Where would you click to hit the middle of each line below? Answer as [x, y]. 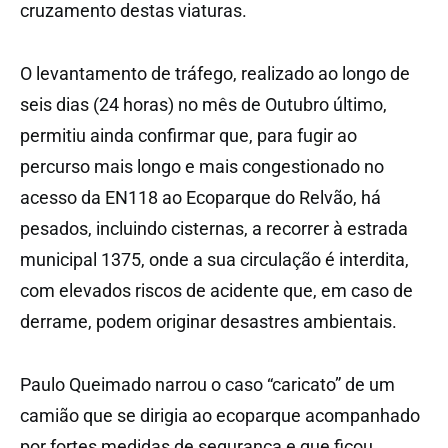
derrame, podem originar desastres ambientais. [208, 321]
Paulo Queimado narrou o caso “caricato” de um [207, 384]
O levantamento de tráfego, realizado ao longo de [215, 73]
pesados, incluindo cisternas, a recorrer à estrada [214, 228]
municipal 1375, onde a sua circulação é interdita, [214, 259]
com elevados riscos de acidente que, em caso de [216, 290]
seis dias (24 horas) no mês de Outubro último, [203, 104]
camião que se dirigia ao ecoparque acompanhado [220, 415]
